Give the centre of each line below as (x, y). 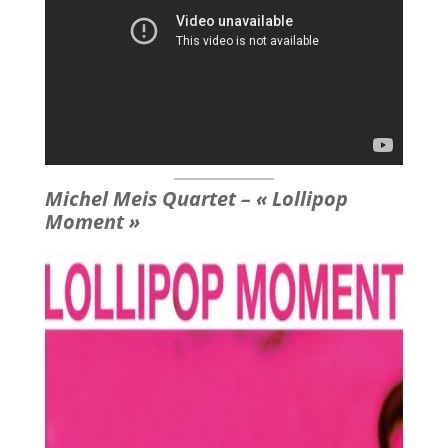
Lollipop (307, 199)
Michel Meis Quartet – (150, 199)
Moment (86, 222)
